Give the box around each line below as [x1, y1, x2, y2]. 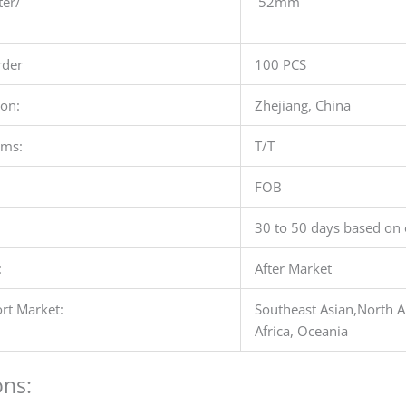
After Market [254, 258, 332, 277]
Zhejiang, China [254, 95, 351, 114]
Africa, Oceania [254, 321, 348, 340]
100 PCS [254, 54, 306, 73]
